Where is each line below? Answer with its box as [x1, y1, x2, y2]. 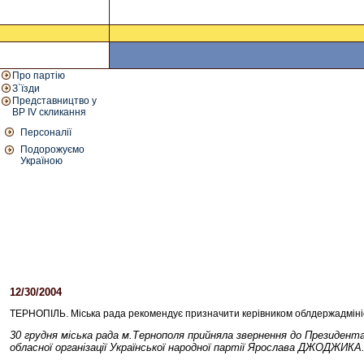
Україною [20, 155, 63, 167]
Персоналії [20, 127, 71, 138]
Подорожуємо [20, 144, 84, 155]
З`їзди [12, 83, 40, 94]
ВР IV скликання [12, 106, 86, 118]
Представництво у [12, 95, 97, 106]
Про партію [12, 70, 65, 81]
